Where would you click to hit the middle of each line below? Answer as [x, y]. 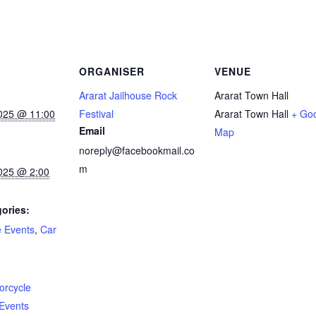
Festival [96, 113]
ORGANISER [112, 71]
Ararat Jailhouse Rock [128, 95]
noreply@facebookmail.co [137, 150]
